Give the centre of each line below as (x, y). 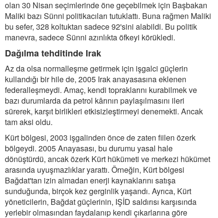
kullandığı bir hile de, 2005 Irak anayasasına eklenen (96, 79)
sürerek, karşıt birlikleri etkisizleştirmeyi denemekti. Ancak (104, 111)
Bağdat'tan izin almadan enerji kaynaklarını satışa (90, 180)
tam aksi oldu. (29, 122)
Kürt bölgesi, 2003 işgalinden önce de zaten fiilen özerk (100, 137)
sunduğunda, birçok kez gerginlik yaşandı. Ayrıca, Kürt (98, 191)
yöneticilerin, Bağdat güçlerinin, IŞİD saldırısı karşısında (101, 202)
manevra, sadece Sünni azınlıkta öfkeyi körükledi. (90, 37)
